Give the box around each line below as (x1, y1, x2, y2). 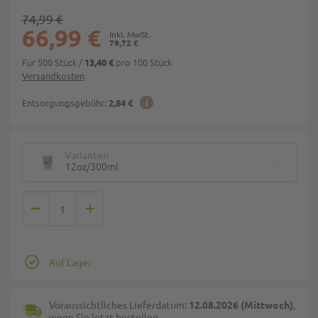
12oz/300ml (65, 158, 119, 173)
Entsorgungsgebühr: (22, 97, 106, 109)
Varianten (65, 148, 109, 161)
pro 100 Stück (114, 55, 172, 69)
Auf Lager (49, 255, 92, 268)
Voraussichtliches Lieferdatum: (49, 298, 189, 311)
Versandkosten (22, 70, 84, 82)
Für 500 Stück (22, 55, 79, 69)
